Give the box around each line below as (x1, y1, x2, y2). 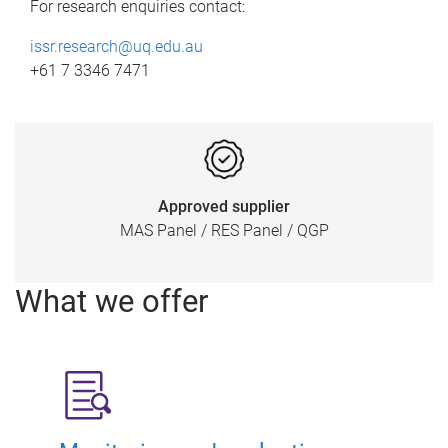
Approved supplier (158, 196, 290, 216)
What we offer (15, 282, 208, 320)
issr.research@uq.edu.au (30, 36, 203, 56)
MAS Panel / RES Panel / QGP (119, 220, 329, 240)
